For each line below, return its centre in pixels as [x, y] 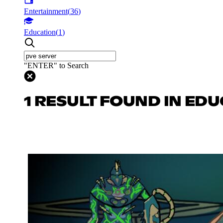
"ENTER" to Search [56, 65]
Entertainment [46, 11]
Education [40, 32]
